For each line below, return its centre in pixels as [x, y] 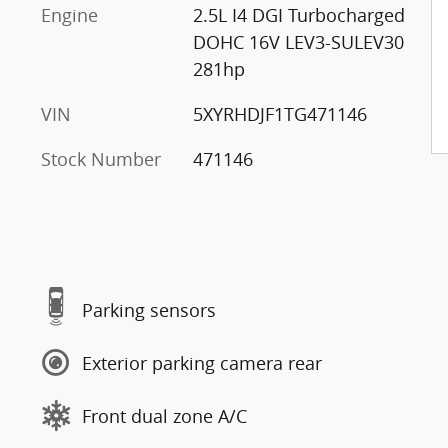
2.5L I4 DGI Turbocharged [298, 15]
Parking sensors [149, 309]
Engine [69, 15]
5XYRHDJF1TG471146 [279, 114]
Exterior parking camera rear [202, 362]
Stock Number [101, 159]
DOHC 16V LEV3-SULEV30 [298, 42]
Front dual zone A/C [164, 415]
